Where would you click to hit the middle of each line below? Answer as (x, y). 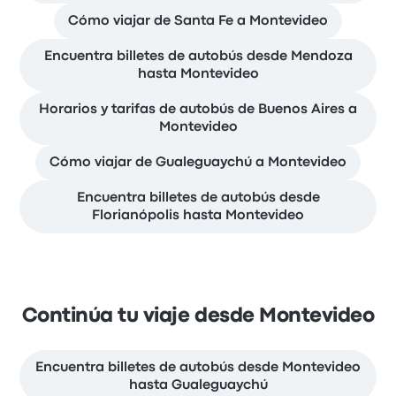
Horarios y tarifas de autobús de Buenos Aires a (198, 110)
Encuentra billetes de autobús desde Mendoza (198, 57)
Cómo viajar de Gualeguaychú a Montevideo (198, 163)
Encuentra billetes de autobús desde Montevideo (198, 368)
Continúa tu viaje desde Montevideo (198, 317)
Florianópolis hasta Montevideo (198, 216)
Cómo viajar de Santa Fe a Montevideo (198, 22)
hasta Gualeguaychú (198, 386)
